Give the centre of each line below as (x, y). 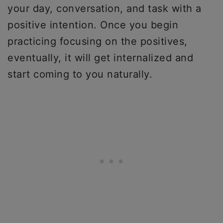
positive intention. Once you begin (93, 25)
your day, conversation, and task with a (105, 9)
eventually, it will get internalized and (100, 58)
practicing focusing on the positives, (98, 42)
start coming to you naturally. (80, 74)
